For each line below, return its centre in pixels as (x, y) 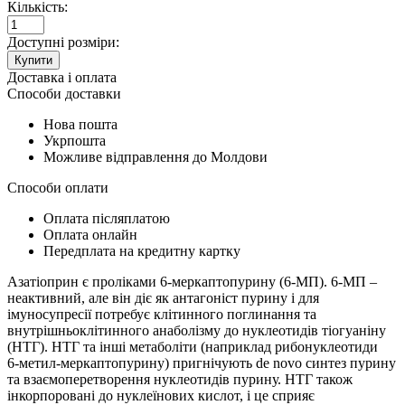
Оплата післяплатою (107, 218)
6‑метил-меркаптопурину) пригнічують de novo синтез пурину (202, 363)
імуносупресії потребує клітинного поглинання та (162, 314)
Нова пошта (80, 124)
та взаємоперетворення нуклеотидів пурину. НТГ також (180, 379)
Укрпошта (75, 140)
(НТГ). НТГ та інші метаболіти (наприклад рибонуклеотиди (193, 346)
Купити (33, 60)
